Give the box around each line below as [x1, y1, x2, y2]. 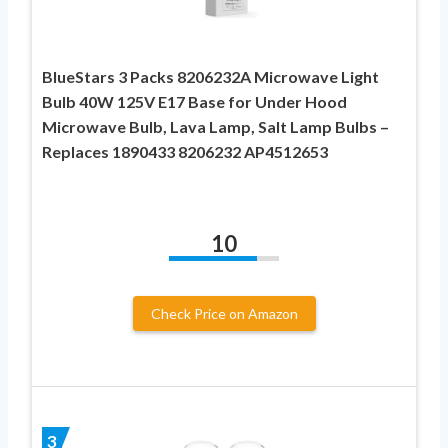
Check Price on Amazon [150, 304, 298, 322]
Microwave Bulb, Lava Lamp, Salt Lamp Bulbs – [42, 116, 389, 136]
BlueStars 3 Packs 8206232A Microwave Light [42, 66, 379, 86]
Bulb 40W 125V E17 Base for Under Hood [42, 91, 347, 111]
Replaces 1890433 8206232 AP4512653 [42, 141, 328, 161]
